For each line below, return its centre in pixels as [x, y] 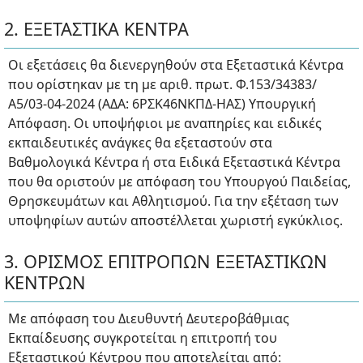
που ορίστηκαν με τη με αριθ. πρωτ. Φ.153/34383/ [162, 85]
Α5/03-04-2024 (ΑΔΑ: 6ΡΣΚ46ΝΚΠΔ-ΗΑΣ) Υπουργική [162, 104]
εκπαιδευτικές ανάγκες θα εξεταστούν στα [140, 143]
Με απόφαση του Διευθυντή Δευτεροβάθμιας [149, 319]
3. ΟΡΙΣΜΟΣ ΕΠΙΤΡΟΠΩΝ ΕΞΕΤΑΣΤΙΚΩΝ [166, 262]
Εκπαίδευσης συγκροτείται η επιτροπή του [143, 338]
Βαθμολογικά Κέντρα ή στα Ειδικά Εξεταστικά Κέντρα [174, 162]
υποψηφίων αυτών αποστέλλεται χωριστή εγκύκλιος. [175, 221]
